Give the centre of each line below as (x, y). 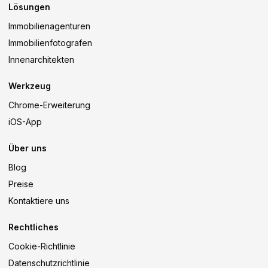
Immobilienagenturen (49, 26)
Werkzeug (30, 86)
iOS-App (25, 122)
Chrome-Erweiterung (49, 105)
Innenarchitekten (41, 60)
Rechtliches (33, 227)
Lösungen (29, 7)
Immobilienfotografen (50, 43)
